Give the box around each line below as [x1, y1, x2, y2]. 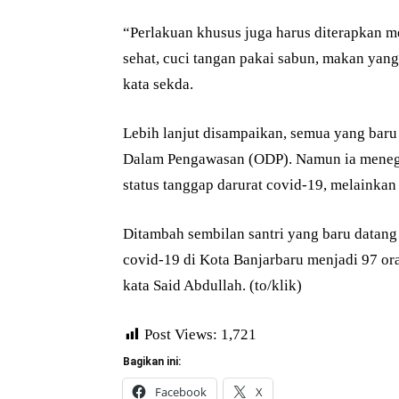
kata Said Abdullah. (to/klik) [123, 277, 302, 294]
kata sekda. [123, 76, 193, 93]
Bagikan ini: [123, 355, 181, 368]
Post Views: [144, 326, 217, 343]
